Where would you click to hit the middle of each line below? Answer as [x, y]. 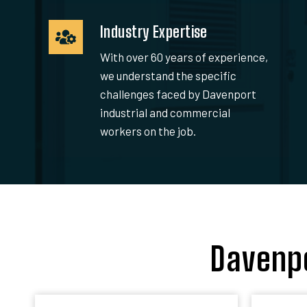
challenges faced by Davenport [178, 94]
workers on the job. [148, 131]
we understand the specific [168, 75]
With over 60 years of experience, [184, 57]
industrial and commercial [165, 112]
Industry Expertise [154, 32]
